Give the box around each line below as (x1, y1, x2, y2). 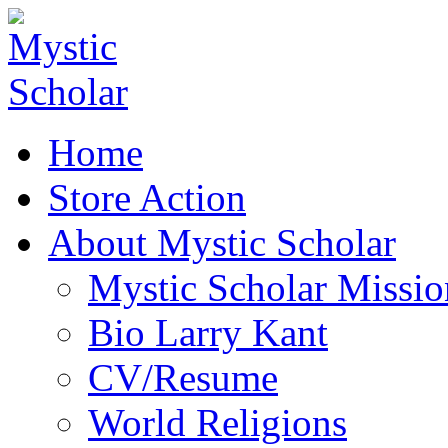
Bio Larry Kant (88, 311, 328, 354)
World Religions (88, 401, 347, 444)
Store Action (48, 176, 246, 219)
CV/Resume (88, 356, 278, 399)
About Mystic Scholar (48, 221, 396, 264)
